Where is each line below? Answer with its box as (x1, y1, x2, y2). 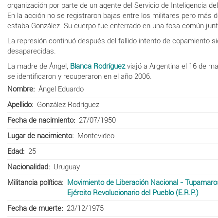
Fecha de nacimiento (7, 115, 73, 125)
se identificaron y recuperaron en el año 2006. (7, 72, 152, 81)
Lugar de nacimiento (7, 131, 72, 140)
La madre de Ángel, (7, 61, 70, 71)
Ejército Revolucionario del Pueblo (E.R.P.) (67, 188, 199, 197)
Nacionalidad (7, 162, 48, 171)
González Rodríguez (36, 100, 99, 109)
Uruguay (53, 162, 80, 171)
